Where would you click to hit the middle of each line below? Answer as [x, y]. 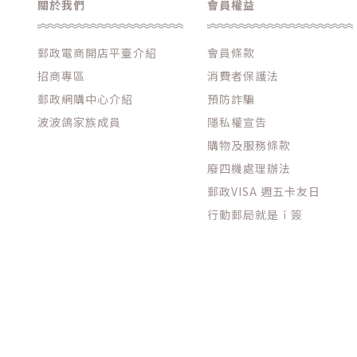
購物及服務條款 [249, 145]
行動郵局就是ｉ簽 [255, 214]
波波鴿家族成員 [79, 122]
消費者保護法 [243, 75]
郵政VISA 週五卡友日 [264, 191]
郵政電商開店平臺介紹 [97, 52]
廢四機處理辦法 [249, 168]
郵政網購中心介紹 [85, 98]
